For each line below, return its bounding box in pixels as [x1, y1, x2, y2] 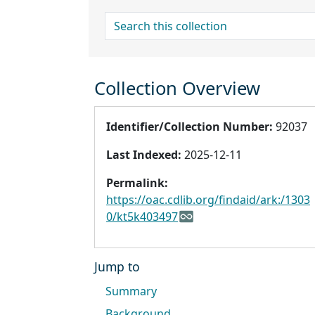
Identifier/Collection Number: [106, 119, 273, 135]
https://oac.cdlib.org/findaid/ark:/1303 [106, 192, 310, 208]
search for [105, 12, 160, 28]
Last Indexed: [106, 147, 181, 163]
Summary [105, 283, 157, 300]
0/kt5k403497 [106, 209, 178, 225]
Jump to [94, 258, 140, 276]
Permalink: [106, 175, 168, 191]
